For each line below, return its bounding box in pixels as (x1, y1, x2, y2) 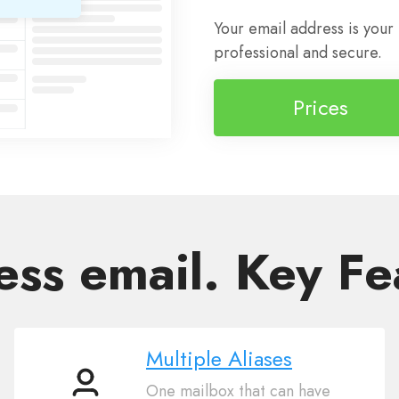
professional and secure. (214, 41, 382, 65)
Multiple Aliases (145, 343, 292, 375)
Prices (293, 91, 348, 123)
